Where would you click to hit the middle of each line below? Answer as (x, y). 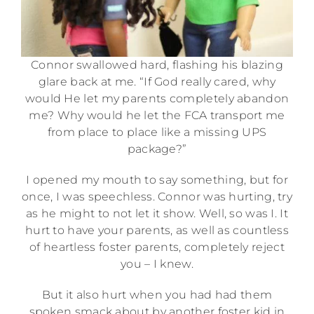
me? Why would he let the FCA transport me (157, 115)
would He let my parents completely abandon (157, 98)
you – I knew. (157, 264)
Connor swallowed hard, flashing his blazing (157, 64)
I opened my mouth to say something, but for (157, 179)
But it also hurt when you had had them (157, 294)
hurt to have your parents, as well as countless (157, 230)
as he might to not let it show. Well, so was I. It (157, 213)
